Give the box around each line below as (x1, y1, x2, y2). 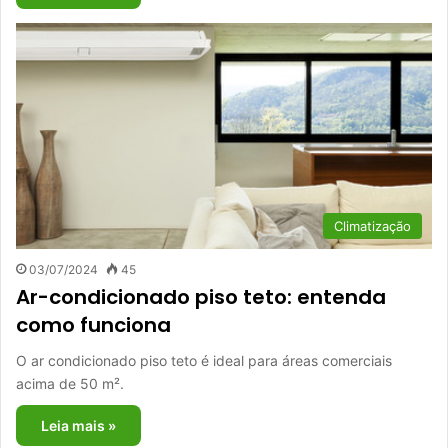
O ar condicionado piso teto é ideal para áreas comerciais (16, 352, 392, 370)
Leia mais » (41, 417, 116, 435)
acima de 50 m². (16, 375, 124, 393)
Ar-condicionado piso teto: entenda (16, 283, 386, 312)
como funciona (16, 311, 171, 340)
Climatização (334, 218, 411, 235)
